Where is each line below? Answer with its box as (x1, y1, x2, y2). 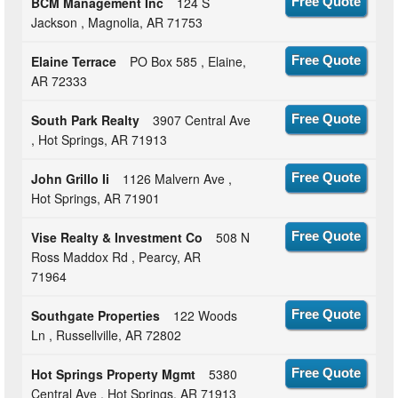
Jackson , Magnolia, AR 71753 (31, 13, 203, 32)
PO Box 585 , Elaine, (130, 52, 247, 71)
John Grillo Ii (31, 170, 110, 188)
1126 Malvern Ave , (123, 170, 233, 188)
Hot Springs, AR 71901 (31, 189, 161, 208)
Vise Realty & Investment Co (31, 228, 203, 247)
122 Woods (173, 306, 238, 325)
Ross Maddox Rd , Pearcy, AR (31, 248, 202, 267)
